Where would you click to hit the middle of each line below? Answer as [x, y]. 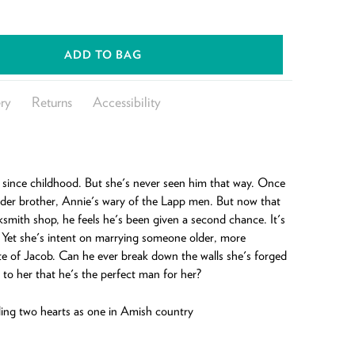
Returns [52, 101]
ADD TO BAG [103, 54]
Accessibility [126, 101]
